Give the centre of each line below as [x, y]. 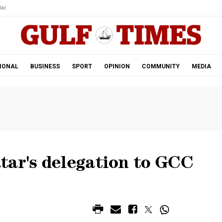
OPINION [117, 66]
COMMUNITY [161, 66]
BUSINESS [45, 66]
